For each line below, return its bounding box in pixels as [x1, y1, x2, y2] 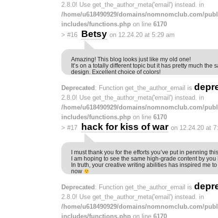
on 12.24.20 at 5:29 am [109, 31, 175, 38]
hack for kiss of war [81, 121, 168, 132]
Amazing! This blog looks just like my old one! [71, 55, 191, 62]
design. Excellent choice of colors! [71, 68, 161, 75]
